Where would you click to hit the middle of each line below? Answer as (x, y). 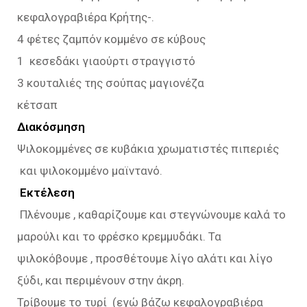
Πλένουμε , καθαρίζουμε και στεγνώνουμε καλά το (151, 215)
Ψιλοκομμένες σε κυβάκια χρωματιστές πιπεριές (148, 149)
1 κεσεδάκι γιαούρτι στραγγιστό (106, 61)
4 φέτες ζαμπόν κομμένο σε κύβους (111, 39)
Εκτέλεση (47, 193)
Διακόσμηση (51, 127)
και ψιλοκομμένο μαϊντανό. (90, 171)
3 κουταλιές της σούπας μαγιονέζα (111, 83)
